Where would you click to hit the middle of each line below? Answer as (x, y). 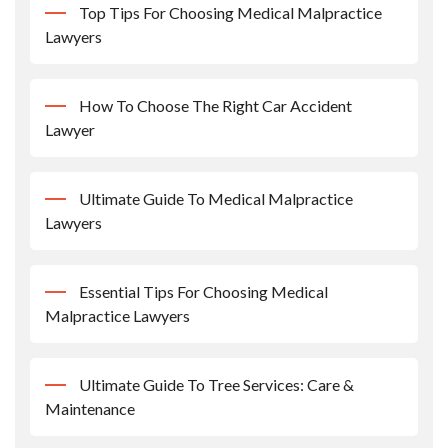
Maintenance (90, 409)
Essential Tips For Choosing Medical (203, 292)
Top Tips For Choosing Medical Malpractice (230, 13)
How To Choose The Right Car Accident (215, 106)
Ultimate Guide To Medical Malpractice (216, 199)
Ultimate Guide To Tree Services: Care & (216, 385)
